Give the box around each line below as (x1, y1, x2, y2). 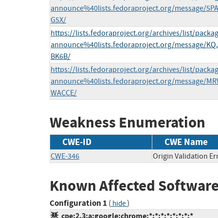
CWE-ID (62, 135, 91, 148)
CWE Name (164, 135, 208, 148)
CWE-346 (51, 151, 79, 161)
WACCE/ (51, 88, 77, 98)
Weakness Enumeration (50, 112, 205, 133)
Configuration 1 (50, 198, 107, 209)
